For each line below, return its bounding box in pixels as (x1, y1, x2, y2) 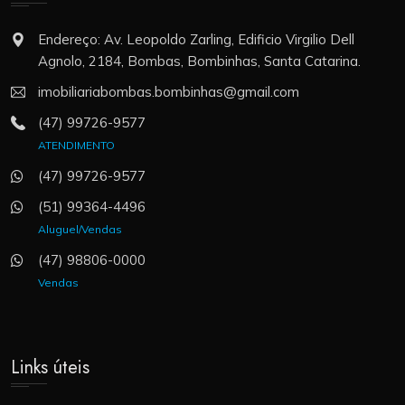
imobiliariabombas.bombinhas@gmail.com (38, 82, 299, 100)
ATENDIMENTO (38, 137, 115, 152)
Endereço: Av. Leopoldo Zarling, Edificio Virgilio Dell (38, 30, 354, 48)
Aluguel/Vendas (38, 221, 122, 236)
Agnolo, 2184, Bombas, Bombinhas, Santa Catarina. (38, 52, 361, 70)
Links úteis (11, 353, 89, 381)
